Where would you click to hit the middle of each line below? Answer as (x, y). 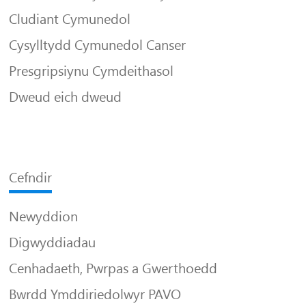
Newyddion (44, 216)
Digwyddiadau (53, 242)
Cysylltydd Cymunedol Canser (98, 45)
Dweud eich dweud (66, 97)
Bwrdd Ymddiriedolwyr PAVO (95, 294)
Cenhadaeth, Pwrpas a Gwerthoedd (113, 268)
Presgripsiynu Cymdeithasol (92, 71)
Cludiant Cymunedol (70, 19)
